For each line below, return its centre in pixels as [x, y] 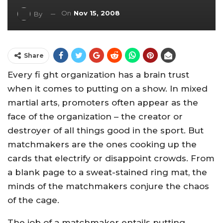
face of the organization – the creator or [95, 116]
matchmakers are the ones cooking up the [102, 144]
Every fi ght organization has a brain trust [98, 75]
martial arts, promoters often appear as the [103, 103]
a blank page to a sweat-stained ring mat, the [107, 172]
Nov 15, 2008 [97, 13]
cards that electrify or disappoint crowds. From [111, 158]
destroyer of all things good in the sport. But [106, 130]
